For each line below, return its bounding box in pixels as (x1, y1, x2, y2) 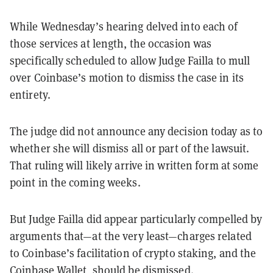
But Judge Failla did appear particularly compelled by (10, 211, 263, 226)
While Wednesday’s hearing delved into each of (10, 19, 238, 34)
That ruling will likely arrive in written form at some (10, 158, 259, 172)
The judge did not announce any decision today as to (10, 124, 263, 138)
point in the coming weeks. (10, 175, 143, 190)
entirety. (10, 87, 53, 102)
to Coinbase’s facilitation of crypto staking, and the (10, 246, 257, 260)
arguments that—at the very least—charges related (10, 229, 252, 243)
